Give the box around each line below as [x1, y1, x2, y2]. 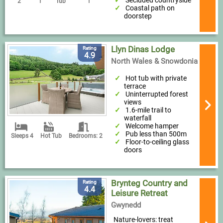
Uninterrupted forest [125, 90, 189, 98]
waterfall [123, 114, 151, 122]
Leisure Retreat [111, 188, 168, 198]
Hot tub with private [125, 74, 187, 82]
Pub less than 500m [125, 130, 187, 138]
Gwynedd [111, 201, 141, 210]
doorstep [123, 12, 152, 20]
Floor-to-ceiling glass [125, 138, 190, 146]
